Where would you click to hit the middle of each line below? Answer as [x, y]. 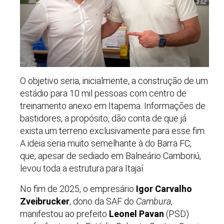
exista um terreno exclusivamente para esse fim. [113, 131]
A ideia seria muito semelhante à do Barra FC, [106, 143]
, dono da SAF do [103, 201]
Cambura [153, 201]
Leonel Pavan [136, 213]
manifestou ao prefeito [64, 213]
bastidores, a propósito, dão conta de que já [103, 118]
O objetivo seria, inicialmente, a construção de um [114, 81]
